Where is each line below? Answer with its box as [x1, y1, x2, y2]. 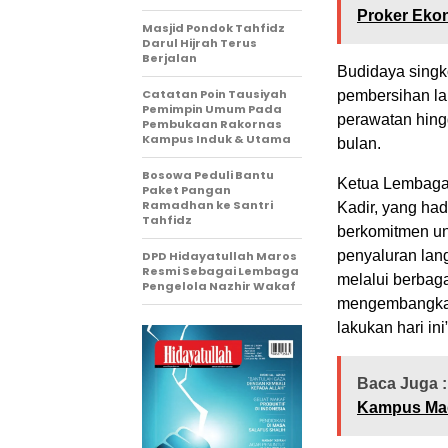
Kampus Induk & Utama [142, 130, 291, 147]
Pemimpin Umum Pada [142, 100, 282, 117]
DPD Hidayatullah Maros [142, 247, 297, 264]
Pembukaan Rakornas [142, 115, 282, 132]
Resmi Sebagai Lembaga [142, 262, 299, 279]
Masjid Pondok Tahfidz [142, 19, 285, 36]
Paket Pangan [142, 181, 231, 198]
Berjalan [142, 49, 197, 66]
